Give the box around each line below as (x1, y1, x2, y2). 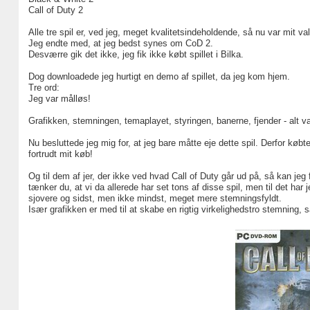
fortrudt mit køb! (28, 149, 93, 159)
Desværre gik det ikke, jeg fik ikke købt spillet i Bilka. (28, 49, 244, 60)
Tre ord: (28, 82, 60, 93)
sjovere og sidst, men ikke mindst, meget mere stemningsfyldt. (28, 193, 282, 203)
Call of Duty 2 (28, 5, 83, 15)
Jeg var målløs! (28, 93, 91, 104)
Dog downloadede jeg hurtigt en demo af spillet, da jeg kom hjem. (28, 71, 290, 82)
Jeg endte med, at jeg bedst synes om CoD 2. (28, 38, 213, 48)
